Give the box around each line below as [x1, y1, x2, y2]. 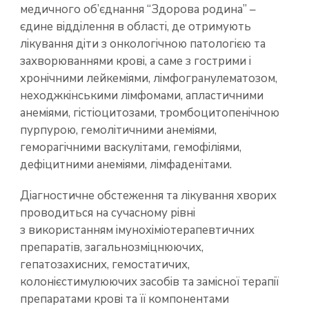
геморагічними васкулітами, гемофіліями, [20, 139, 241, 155]
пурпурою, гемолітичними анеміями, [20, 121, 217, 138]
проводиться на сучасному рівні [20, 204, 195, 221]
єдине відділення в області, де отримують [20, 18, 251, 34]
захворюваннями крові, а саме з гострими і [20, 52, 251, 69]
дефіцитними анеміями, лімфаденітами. [20, 156, 232, 172]
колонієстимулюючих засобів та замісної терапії [20, 273, 279, 290]
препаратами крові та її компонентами [20, 290, 229, 307]
